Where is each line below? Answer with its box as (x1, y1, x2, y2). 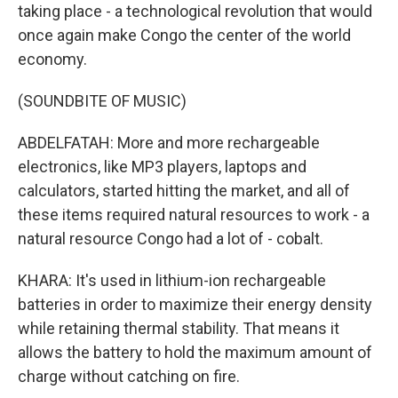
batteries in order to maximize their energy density (18, 295, 372, 314)
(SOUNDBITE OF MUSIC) (18, 92, 187, 110)
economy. (18, 50, 87, 68)
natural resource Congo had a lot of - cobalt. (18, 229, 323, 248)
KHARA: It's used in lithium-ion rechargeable (18, 271, 326, 290)
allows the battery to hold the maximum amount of (18, 343, 372, 362)
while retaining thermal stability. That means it (18, 319, 339, 338)
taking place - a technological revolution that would (18, 2, 372, 20)
